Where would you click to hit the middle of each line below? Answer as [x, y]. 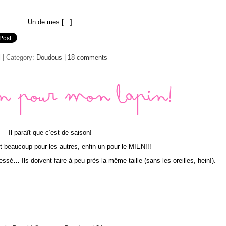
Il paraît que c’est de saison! [50, 133]
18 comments [88, 58]
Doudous [49, 58]
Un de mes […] [50, 22]
